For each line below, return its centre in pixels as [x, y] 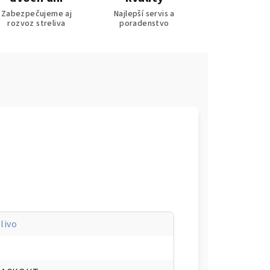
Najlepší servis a [144, 14]
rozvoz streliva [36, 24]
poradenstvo [144, 24]
